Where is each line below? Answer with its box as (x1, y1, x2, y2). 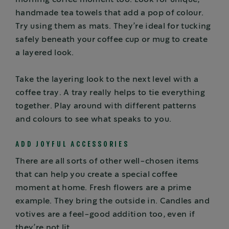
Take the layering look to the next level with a (15, 76, 199, 84)
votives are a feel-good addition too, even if (15, 211, 195, 219)
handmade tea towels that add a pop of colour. (15, 9, 204, 17)
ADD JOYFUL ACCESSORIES (15, 141, 129, 148)
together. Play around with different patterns (15, 102, 197, 110)
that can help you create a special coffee (15, 171, 178, 179)
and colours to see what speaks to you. (15, 116, 172, 124)
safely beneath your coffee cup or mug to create (15, 36, 208, 44)
